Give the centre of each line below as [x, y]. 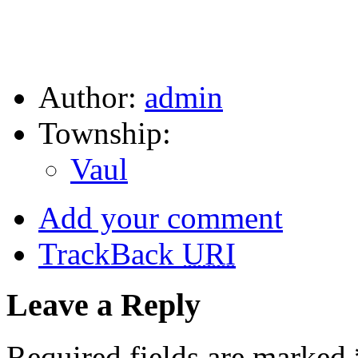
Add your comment [161, 217]
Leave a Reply [103, 305]
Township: [105, 133]
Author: [91, 97]
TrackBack [110, 253]
